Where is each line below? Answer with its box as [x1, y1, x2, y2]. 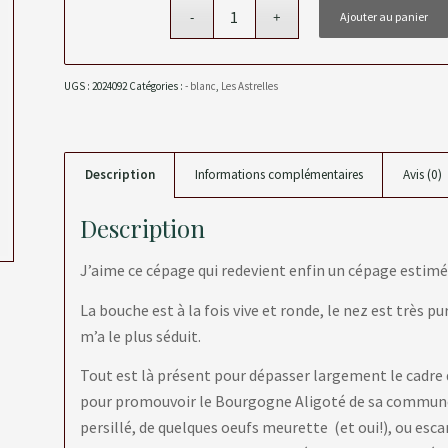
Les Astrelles [220, 78, 278, 93]
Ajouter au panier [340, 8, 429, 24]
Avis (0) [402, 165, 442, 183]
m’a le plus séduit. [79, 325, 201, 346]
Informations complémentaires [194, 165, 363, 183]
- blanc [184, 78, 216, 93]
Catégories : [128, 78, 185, 93]
